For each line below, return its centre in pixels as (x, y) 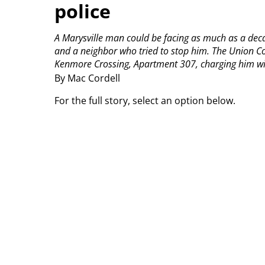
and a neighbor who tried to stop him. (132, 51)
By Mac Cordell (87, 78)
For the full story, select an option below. (145, 100)
